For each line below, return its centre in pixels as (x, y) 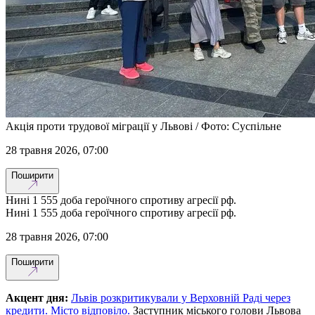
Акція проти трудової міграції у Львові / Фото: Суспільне (143, 126)
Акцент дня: (37, 297)
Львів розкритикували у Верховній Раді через (181, 297)
